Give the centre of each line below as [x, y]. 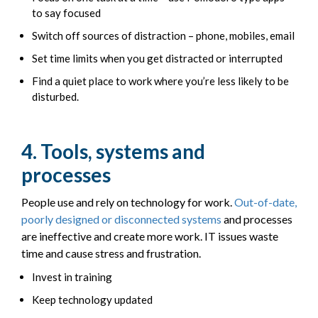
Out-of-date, [265, 202]
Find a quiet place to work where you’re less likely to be [160, 81]
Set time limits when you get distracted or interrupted [157, 59]
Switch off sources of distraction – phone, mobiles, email [163, 36]
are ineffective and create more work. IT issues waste [150, 236]
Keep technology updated [92, 300]
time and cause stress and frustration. [111, 253]
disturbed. [55, 97]
